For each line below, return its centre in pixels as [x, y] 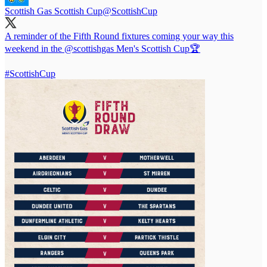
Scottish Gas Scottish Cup [54, 11]
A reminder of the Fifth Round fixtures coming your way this [119, 36]
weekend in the [35, 48]
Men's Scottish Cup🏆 [157, 48]
